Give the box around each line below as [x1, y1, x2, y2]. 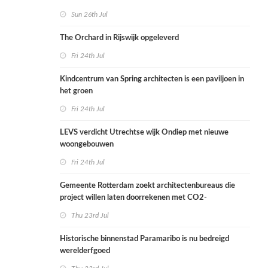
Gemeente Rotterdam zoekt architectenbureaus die [60, 182, 235, 190]
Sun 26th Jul [71, 11, 108, 19]
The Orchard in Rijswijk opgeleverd [60, 34, 179, 42]
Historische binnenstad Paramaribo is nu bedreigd [60, 235, 229, 243]
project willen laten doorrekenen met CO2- [60, 194, 207, 202]
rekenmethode [60, 206, 110, 214]
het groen [60, 87, 93, 96]
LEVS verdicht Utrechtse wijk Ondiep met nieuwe [60, 129, 229, 137]
